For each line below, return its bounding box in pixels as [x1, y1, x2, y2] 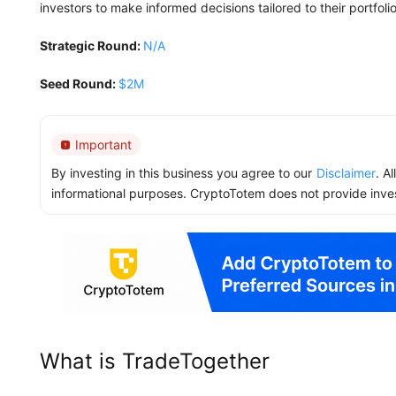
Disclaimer [316, 165, 376, 180]
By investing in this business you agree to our [51, 165, 312, 180]
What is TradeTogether [40, 348, 270, 374]
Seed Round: [40, 76, 118, 91]
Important [75, 137, 132, 152]
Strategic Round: [40, 38, 143, 53]
